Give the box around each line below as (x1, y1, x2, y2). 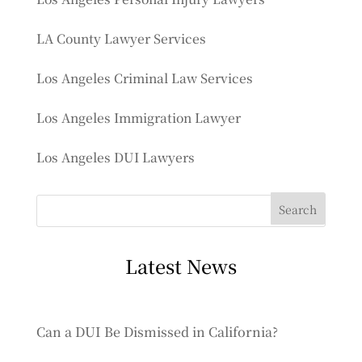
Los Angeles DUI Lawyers (36, 148, 195, 166)
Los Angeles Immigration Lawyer (36, 108, 241, 126)
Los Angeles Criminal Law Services (36, 69, 253, 86)
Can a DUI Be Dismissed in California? (36, 322, 278, 341)
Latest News (124, 252, 237, 280)
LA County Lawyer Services (36, 29, 206, 47)
